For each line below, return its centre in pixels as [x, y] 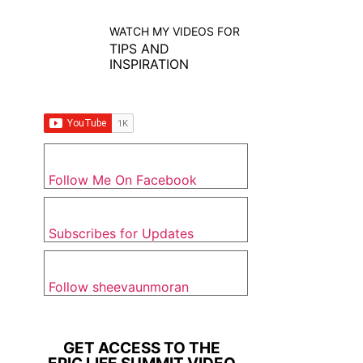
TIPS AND [140, 49]
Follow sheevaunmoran [119, 287]
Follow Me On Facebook [123, 180]
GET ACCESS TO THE [142, 348]
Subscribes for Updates [121, 233]
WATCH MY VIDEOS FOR [175, 31]
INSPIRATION [149, 64]
